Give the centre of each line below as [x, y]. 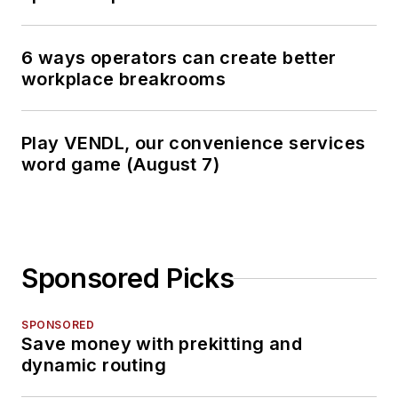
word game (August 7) [120, 165]
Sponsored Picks [128, 279]
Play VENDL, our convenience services [194, 143]
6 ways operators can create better [179, 58]
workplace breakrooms [123, 80]
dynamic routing [94, 366]
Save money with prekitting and [162, 344]
